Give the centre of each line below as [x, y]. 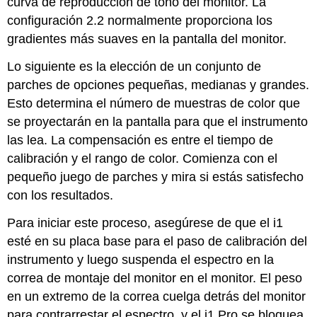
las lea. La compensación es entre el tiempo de [140, 140]
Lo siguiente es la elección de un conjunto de [134, 67]
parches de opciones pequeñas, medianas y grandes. [158, 85]
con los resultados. [60, 196]
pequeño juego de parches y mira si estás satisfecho [156, 177]
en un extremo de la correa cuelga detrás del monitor [157, 296]
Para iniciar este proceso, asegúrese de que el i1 [145, 223]
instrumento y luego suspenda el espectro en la [141, 259]
